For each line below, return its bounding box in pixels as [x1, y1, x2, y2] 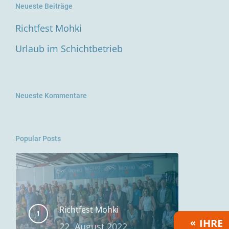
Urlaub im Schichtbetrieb [15, 42, 123, 55]
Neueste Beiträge [15, 2, 73, 10]
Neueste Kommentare [15, 91, 87, 100]
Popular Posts [15, 134, 61, 143]
